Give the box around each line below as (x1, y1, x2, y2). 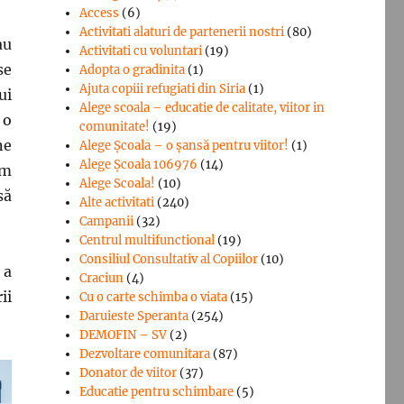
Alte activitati (79, 194, 155, 210)
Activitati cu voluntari (79, 42, 203, 59)
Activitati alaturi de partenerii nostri (79, 23, 285, 40)
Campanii (79, 213, 134, 229)
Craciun (79, 270, 124, 286)
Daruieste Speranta (79, 308, 189, 324)
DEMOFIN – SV (79, 326, 168, 343)
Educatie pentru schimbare (79, 383, 234, 399)
